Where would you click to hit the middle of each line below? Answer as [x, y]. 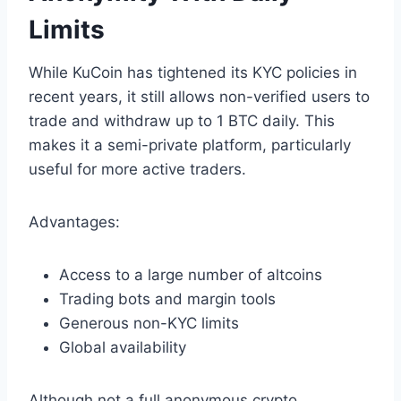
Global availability [123, 347]
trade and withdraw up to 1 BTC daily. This [182, 120]
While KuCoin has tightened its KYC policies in [193, 72]
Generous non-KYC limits [149, 323]
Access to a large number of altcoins [191, 274]
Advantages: [74, 222]
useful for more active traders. [137, 169]
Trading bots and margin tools [167, 299]
